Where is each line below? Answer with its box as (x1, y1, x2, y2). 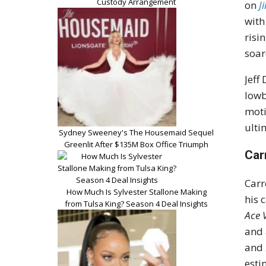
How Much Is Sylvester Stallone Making (66, 186, 207, 197)
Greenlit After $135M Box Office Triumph (64, 138, 208, 150)
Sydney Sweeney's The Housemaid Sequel (59, 126, 214, 138)
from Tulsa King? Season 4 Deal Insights (65, 198, 208, 209)
